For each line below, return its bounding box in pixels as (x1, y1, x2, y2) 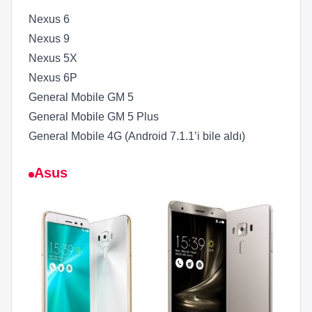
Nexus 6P (29, 72, 77, 84)
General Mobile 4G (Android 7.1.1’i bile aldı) (29, 130, 245, 143)
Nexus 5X (29, 52, 77, 65)
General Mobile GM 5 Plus (29, 111, 159, 123)
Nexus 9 (29, 33, 70, 45)
